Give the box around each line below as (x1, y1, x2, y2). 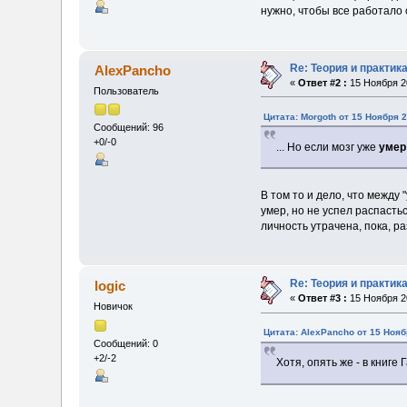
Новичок (94, 301, 134, 313)
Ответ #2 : (298, 76, 348, 88)
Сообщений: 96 (94, 122, 164, 134)
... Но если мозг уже (276, 140, 380, 154)
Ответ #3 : (298, 293, 348, 304)
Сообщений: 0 (94, 337, 159, 349)
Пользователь (94, 84, 160, 96)
